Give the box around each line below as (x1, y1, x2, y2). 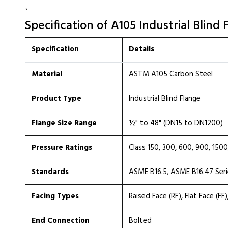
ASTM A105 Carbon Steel (129, 68, 213, 80)
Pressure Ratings (32, 141, 92, 154)
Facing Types (32, 190, 79, 203)
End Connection (32, 215, 90, 227)
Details (129, 43, 154, 55)
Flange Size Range (32, 117, 97, 129)
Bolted (129, 215, 152, 227)
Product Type (32, 93, 81, 105)
